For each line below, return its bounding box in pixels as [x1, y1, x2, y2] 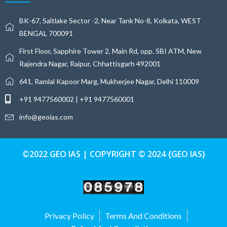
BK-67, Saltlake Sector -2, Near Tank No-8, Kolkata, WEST [19, 16, 201, 25]
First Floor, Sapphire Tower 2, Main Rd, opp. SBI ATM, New [19, 46, 202, 55]
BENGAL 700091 [19, 28, 73, 37]
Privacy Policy [45, 211, 94, 221]
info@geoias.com [19, 112, 73, 121]
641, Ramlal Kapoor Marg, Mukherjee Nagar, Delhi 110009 [19, 77, 199, 86]
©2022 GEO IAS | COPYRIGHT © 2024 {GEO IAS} [22, 148, 205, 160]
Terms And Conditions [105, 211, 182, 221]
